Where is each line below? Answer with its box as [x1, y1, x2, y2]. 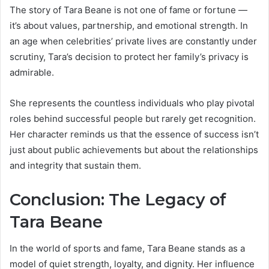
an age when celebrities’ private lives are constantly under [10, 35, 257, 47]
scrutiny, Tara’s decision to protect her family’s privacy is [10, 50, 249, 62]
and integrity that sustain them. [10, 159, 141, 171]
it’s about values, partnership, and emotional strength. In [10, 19, 248, 31]
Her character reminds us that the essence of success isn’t [10, 128, 259, 140]
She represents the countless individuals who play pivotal [10, 97, 255, 109]
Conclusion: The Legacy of [10, 189, 226, 210]
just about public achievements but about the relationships [10, 144, 258, 156]
